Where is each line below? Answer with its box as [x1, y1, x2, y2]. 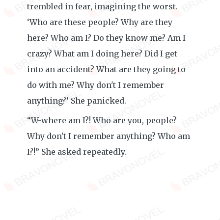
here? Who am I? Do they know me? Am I [27, 33, 186, 43]
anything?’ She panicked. [27, 96, 126, 106]
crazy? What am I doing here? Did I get [27, 49, 177, 58]
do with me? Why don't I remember [27, 80, 164, 90]
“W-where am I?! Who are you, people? [27, 115, 177, 125]
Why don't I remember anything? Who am [27, 131, 190, 141]
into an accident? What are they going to [27, 64, 186, 74]
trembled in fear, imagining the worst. [27, 1, 178, 11]
